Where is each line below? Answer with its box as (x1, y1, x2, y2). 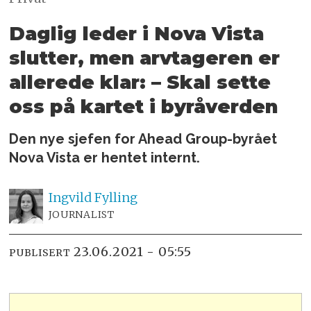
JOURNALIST (48, 208, 115, 221)
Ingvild (48, 190, 92, 206)
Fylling (94, 190, 137, 206)
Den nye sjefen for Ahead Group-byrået (9, 131, 278, 148)
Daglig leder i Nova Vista (9, 22, 264, 46)
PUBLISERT (9, 246, 71, 259)
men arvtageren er (90, 47, 280, 70)
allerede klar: (9, 71, 146, 94)
